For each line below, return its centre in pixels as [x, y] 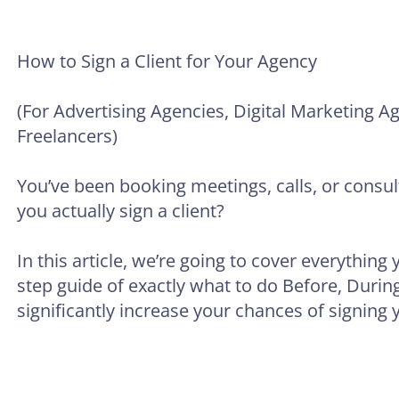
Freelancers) [67, 136]
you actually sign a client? [121, 211]
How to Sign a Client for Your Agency [167, 61]
